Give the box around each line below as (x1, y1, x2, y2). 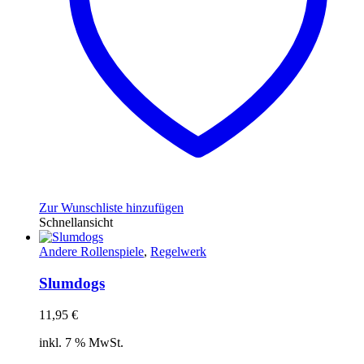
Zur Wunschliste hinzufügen (39, 201, 184, 215)
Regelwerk (150, 245, 206, 259)
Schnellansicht (39, 215, 113, 230)
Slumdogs (39, 274, 105, 292)
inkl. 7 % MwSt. (39, 335, 123, 349)
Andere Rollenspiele (39, 245, 144, 259)
